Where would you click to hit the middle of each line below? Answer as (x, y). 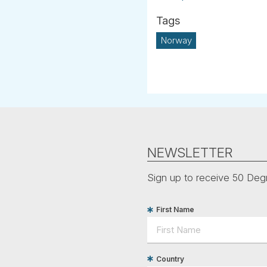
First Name (175, 210)
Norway (176, 41)
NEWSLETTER (190, 152)
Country (170, 259)
